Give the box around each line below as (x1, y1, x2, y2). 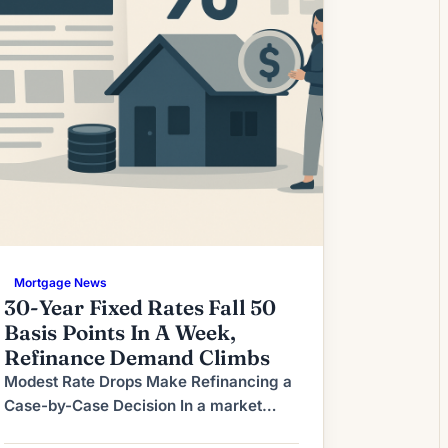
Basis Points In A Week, (4, 319, 236, 345)
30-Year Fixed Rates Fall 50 (4, 294, 276, 320)
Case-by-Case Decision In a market (4, 395, 263, 415)
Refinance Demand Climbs (4, 344, 270, 370)
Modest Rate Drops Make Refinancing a (4, 371, 293, 391)
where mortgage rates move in (4, 419, 230, 439)
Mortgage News (14, 274, 108, 290)
